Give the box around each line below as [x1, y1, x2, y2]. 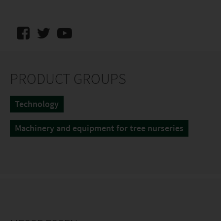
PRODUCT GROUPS [10, 69, 126, 88]
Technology [15, 98, 59, 110]
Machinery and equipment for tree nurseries [15, 122, 184, 134]
